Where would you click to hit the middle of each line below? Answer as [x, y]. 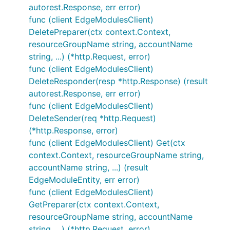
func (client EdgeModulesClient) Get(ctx [107, 143]
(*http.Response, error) [73, 130]
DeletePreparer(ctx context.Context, [100, 32]
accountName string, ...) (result [89, 167]
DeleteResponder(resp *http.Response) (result [118, 81]
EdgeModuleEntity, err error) [84, 180]
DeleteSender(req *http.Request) [92, 118]
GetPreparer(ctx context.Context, [94, 204]
